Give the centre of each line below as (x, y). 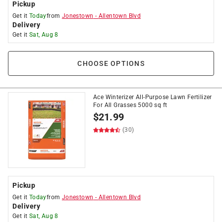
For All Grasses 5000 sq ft (130, 105)
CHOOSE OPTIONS (111, 63)
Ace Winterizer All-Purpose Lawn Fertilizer (153, 97)
